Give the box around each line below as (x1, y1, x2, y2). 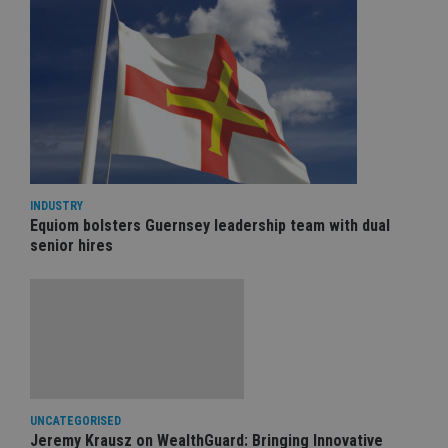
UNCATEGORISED (30, 413, 121, 428)
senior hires (30, 235, 113, 255)
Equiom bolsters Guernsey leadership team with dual (30, 215, 390, 235)
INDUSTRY (30, 198, 83, 213)
